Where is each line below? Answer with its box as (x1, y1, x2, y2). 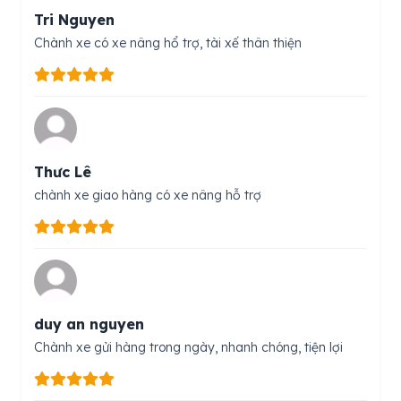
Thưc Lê (34, 163, 91, 182)
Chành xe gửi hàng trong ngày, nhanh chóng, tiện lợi (34, 339, 343, 356)
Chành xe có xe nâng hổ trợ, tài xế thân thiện (34, 35, 302, 52)
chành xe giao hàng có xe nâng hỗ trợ (34, 187, 261, 204)
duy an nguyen (34, 315, 144, 334)
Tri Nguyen (34, 11, 115, 30)
